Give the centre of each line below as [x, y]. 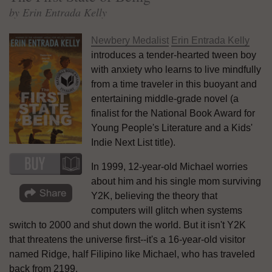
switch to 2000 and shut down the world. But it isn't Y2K [127, 225]
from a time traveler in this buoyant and [174, 84]
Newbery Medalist [130, 40]
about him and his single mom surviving [176, 181]
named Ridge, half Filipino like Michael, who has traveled [132, 254]
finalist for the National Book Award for [173, 113]
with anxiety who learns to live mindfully [176, 69]
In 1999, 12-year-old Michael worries [169, 166]
